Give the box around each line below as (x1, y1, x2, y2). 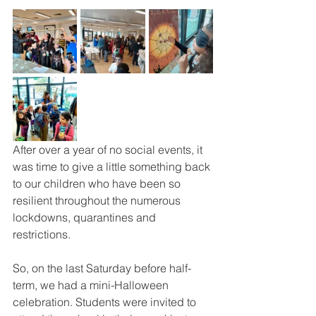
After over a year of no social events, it (13, 142, 205, 157)
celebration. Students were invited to (13, 295, 199, 309)
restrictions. (13, 227, 71, 241)
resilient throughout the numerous (13, 193, 183, 207)
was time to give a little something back (13, 159, 213, 174)
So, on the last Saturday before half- (13, 261, 191, 275)
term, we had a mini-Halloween (13, 278, 171, 292)
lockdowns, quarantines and (13, 210, 159, 224)
